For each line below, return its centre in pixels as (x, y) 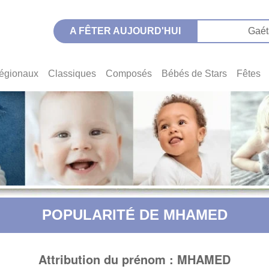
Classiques (72, 74)
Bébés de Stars (194, 74)
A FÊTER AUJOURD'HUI (125, 31)
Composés (129, 74)
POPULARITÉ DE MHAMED (134, 214)
